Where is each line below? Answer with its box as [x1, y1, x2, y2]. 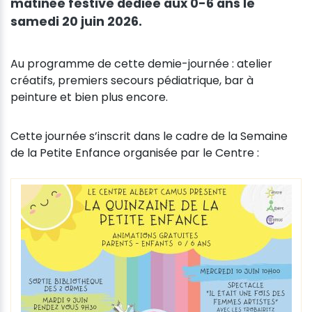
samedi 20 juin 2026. [10, 13, 142, 31]
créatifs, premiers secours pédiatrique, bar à [10, 72, 253, 89]
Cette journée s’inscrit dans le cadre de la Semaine [10, 128, 288, 145]
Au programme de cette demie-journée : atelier [10, 56, 272, 72]
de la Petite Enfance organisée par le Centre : [10, 145, 259, 162]
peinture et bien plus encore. [10, 89, 168, 106]
